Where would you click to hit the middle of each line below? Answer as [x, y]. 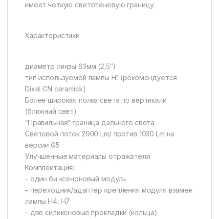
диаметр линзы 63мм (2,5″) [70, 66]
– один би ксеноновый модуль [76, 178]
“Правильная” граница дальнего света [90, 122]
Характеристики [53, 35]
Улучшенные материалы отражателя [88, 156]
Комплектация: [50, 167]
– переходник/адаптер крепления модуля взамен [109, 190]
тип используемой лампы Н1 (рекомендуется [101, 77]
